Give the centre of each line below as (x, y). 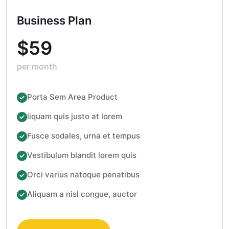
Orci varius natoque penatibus (83, 175)
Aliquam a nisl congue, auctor (82, 194)
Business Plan (54, 21)
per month (37, 67)
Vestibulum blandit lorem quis (82, 155)
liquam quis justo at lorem (75, 117)
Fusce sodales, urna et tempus (84, 136)
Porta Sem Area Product (72, 97)
